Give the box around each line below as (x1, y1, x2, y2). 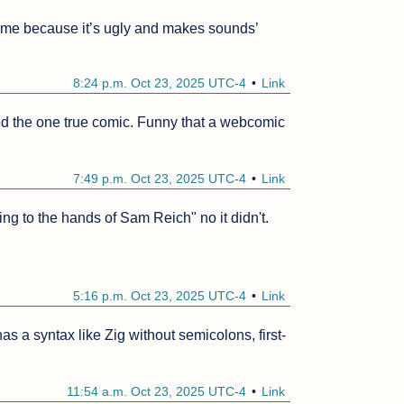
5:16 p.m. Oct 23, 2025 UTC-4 (73, 289, 247, 304)
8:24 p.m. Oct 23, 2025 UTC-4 (73, 76, 247, 91)
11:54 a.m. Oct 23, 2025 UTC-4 (67, 384, 247, 399)
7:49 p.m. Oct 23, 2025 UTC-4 (73, 171, 247, 187)
